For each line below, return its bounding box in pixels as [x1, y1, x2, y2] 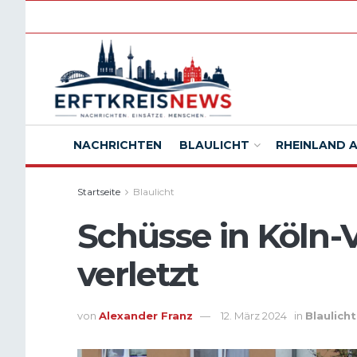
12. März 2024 [221, 309, 287, 323]
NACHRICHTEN [73, 138, 162, 152]
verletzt [77, 253, 198, 295]
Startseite [77, 186, 120, 198]
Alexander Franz [99, 309, 193, 323]
